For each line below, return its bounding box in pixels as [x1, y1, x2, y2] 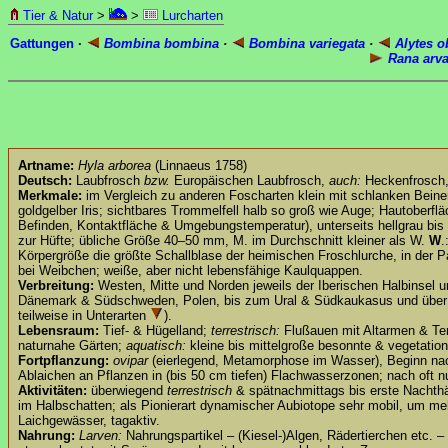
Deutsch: [18, 173, 72, 189]
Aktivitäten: [18, 383, 87, 399]
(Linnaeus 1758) [151, 158, 247, 174]
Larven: [79, 428, 122, 444]
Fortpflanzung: [18, 353, 109, 369]
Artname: [18, 158, 74, 174]
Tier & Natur [23, 8, 93, 23]
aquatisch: [126, 338, 186, 354]
